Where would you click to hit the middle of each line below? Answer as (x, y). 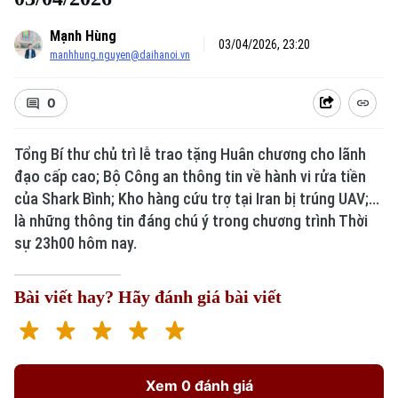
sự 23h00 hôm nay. (76, 243)
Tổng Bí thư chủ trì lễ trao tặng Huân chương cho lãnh (190, 154)
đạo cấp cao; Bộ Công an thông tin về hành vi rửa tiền (190, 176)
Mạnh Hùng (83, 36)
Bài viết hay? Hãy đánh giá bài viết (148, 297)
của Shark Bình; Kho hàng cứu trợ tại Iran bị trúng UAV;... (197, 199)
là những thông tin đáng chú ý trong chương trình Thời (191, 221)
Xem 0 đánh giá (199, 386)
